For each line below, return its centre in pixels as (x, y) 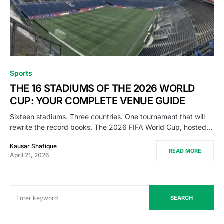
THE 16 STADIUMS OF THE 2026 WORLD (102, 89)
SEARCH (181, 198)
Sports (21, 73)
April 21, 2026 (30, 155)
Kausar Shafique (33, 146)
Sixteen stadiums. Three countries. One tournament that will (107, 117)
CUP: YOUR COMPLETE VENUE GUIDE (97, 101)
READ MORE (185, 151)
